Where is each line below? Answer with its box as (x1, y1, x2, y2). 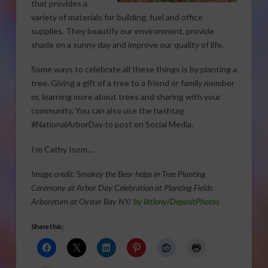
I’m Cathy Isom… (31, 144, 93, 154)
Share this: (31, 222, 63, 232)
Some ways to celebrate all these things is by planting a (31, 64, 237, 75)
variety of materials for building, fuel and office (31, 11, 203, 22)
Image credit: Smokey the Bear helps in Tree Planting (31, 169, 206, 179)
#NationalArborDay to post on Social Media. (31, 119, 193, 130)
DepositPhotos (169, 196, 219, 207)
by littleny (131, 196, 167, 207)
